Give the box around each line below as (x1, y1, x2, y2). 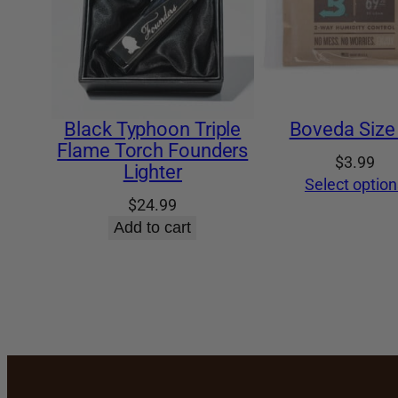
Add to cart (114, 218, 192, 236)
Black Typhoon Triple (64, 117, 242, 140)
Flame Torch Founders (57, 139, 249, 162)
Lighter (123, 160, 182, 183)
